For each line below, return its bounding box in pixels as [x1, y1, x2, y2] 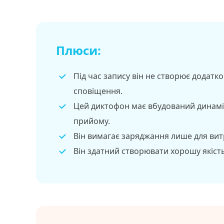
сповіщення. [73, 85, 122, 96]
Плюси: [56, 42, 101, 58]
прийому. [73, 115, 110, 126]
